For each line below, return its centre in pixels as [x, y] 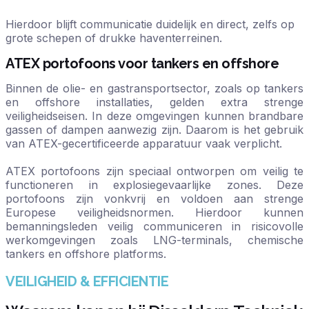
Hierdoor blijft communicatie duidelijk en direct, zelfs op [150, 24]
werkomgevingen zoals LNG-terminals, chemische [154, 240]
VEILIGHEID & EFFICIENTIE [87, 282]
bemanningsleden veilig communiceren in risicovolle [154, 227]
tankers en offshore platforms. [86, 254]
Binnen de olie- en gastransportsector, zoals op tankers [154, 89]
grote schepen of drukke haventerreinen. [114, 38]
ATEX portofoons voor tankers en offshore [142, 63]
